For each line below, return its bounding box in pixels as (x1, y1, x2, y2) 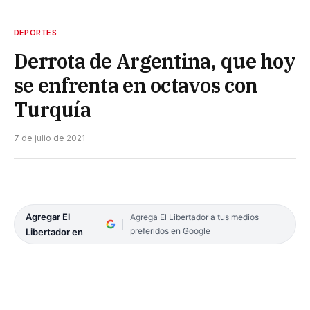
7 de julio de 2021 (14, 132, 85, 143)
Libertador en (26, 226, 83, 237)
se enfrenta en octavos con (14, 71, 258, 98)
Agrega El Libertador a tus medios (129, 211, 259, 222)
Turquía (14, 95, 91, 122)
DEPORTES (14, 27, 57, 37)
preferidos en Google (129, 225, 210, 236)
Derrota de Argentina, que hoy (14, 47, 295, 74)
